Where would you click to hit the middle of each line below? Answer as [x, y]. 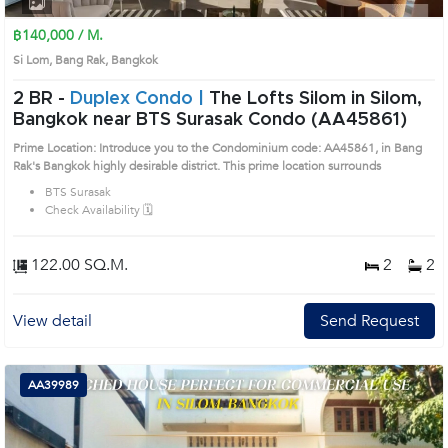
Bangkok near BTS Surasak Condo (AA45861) [250, 120]
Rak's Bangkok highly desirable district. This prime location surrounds [212, 166]
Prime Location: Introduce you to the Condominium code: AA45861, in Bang [217, 148]
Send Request [369, 321]
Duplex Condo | [139, 99]
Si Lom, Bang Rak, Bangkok [91, 60]
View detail [52, 321]
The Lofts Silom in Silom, [315, 99]
